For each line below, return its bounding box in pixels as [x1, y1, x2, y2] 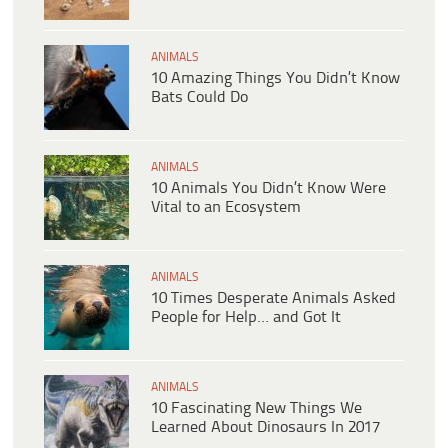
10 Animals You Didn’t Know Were [151, 180, 386, 198]
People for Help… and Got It [151, 309, 341, 327]
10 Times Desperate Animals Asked [151, 290, 396, 308]
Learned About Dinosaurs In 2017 [151, 419, 380, 437]
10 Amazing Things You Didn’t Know [151, 70, 400, 88]
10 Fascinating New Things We [151, 400, 362, 418]
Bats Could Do [151, 89, 248, 107]
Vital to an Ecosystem [151, 199, 301, 217]
